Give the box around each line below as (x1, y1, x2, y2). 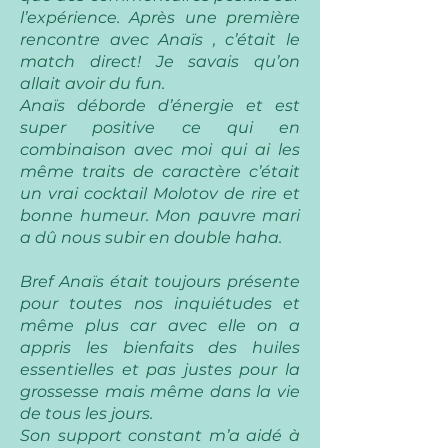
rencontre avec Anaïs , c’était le (20, 30, 300, 49)
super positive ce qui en (20, 118, 300, 137)
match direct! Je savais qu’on (20, 52, 300, 71)
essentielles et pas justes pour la (20, 360, 300, 379)
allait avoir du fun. (20, 74, 165, 93)
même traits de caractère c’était (20, 162, 300, 181)
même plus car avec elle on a (20, 316, 300, 335)
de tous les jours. (20, 404, 153, 423)
